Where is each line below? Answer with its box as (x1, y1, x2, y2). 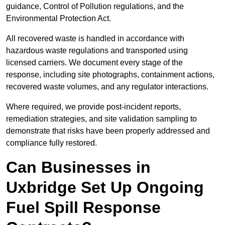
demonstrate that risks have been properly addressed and (6, 127, 210, 136)
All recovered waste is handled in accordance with (6, 34, 184, 43)
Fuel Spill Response (6, 198, 161, 217)
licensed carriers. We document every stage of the (6, 58, 183, 67)
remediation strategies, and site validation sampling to (6, 115, 197, 124)
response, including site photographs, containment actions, (6, 70, 214, 79)
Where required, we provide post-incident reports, (6, 102, 181, 111)
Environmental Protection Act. (6, 14, 111, 23)
